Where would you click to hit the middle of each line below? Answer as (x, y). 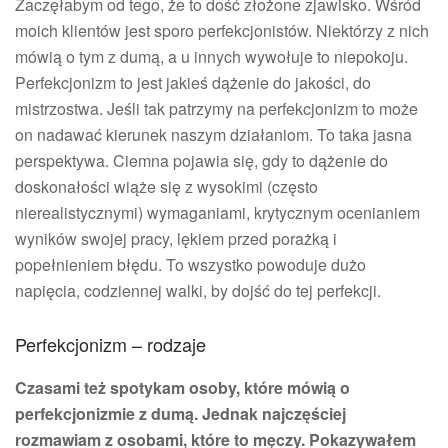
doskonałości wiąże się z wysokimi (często (166, 187)
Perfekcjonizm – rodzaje (110, 344)
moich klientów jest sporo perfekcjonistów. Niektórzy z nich (222, 31)
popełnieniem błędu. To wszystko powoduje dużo (190, 265)
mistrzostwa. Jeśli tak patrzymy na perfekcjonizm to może (216, 109)
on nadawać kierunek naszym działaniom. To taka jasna (213, 135)
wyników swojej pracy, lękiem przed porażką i (176, 239)
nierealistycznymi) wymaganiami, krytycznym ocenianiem (217, 213)
